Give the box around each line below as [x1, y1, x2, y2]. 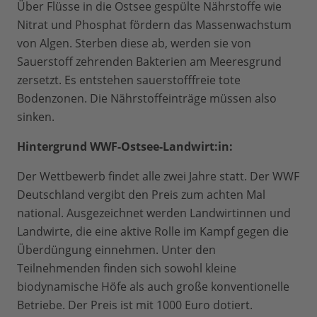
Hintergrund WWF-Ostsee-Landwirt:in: [17, 139, 233, 155]
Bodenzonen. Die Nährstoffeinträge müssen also [17, 91, 277, 107]
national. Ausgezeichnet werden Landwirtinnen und [17, 205, 291, 221]
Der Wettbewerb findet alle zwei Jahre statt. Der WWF [17, 168, 299, 185]
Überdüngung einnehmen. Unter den [17, 242, 216, 258]
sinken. [17, 109, 54, 125]
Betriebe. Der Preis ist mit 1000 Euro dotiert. [17, 297, 253, 313]
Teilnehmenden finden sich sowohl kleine [17, 260, 236, 277]
